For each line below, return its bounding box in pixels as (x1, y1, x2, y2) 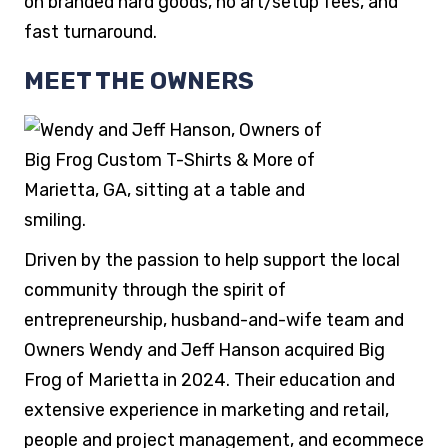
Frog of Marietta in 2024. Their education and (23, 369, 395, 390)
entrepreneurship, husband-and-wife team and (23, 309, 404, 330)
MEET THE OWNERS (23, 67, 254, 95)
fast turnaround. (23, 21, 157, 42)
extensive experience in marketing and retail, (23, 399, 389, 420)
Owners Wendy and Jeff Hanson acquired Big (23, 339, 385, 360)
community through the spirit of (23, 279, 286, 300)
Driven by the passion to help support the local (23, 249, 400, 270)
